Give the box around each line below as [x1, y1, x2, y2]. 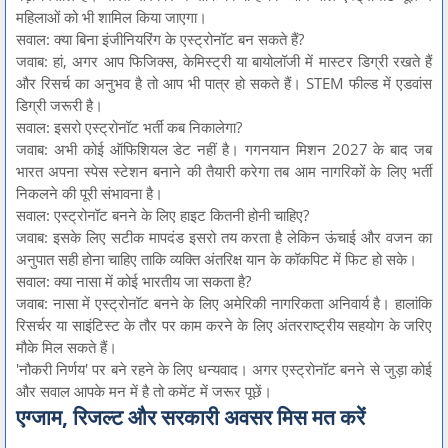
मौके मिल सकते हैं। [16, 336, 117, 357]
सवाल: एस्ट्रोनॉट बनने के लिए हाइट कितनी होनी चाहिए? [16, 204, 309, 225]
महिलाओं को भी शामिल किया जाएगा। [16, 6, 207, 27]
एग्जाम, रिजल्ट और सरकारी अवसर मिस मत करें [16, 402, 365, 431]
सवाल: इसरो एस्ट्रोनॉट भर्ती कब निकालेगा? [16, 116, 242, 137]
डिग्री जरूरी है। [16, 94, 103, 115]
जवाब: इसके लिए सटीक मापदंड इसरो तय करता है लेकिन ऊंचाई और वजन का [16, 226, 432, 247]
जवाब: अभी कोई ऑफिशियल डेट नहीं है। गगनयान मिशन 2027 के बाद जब [16, 138, 432, 159]
